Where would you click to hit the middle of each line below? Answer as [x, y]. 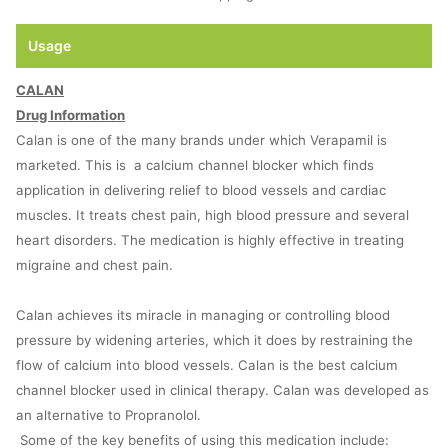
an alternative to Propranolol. [108, 415]
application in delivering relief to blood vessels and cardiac [201, 190]
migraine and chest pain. [94, 265]
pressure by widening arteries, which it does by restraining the [214, 340]
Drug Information [70, 115]
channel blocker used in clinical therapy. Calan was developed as [222, 390]
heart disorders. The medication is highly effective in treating [210, 240]
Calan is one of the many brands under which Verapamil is [201, 140]
